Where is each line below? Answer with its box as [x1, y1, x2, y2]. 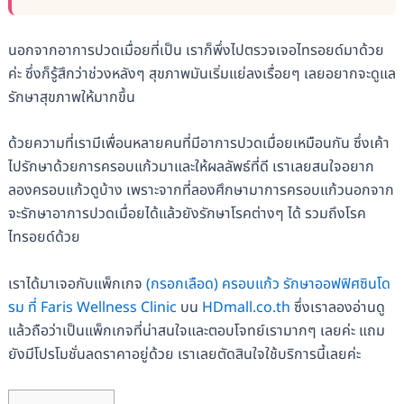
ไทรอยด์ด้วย [7, 226, 80, 249]
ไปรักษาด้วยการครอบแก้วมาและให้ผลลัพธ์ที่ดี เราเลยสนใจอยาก [7, 156, 374, 179]
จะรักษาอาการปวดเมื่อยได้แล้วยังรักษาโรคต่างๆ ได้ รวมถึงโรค [7, 203, 366, 225]
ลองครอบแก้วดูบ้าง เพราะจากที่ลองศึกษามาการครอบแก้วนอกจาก [7, 179, 394, 202]
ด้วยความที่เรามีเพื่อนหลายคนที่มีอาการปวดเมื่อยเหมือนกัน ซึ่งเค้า [7, 133, 390, 155]
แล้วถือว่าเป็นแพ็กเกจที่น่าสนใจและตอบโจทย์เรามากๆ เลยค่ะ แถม [7, 320, 385, 343]
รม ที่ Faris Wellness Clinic [7, 297, 177, 319]
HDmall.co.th [201, 297, 290, 319]
